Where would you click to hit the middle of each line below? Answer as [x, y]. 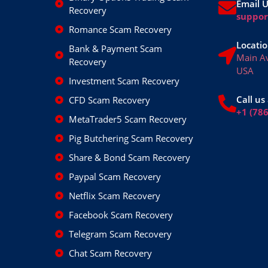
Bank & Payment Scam [115, 48]
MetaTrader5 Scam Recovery [127, 119]
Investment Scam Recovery [124, 80]
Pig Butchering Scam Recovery [131, 138]
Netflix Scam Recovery [114, 195]
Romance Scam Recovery [120, 29]
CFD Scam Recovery [109, 100]
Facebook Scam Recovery [121, 214]
